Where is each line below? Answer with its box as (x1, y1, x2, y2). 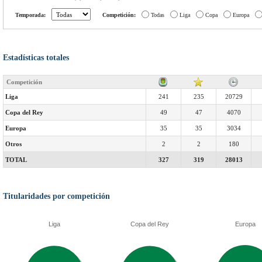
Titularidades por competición (3, 192, 110, 201)
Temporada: (15, 12, 46, 18)
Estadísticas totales (3, 53, 69, 62)
